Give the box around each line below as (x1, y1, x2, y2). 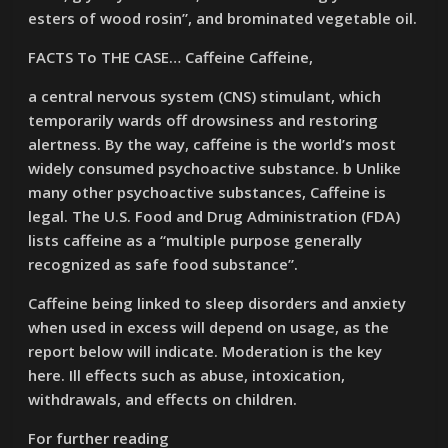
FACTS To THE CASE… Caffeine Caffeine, (28, 47, 314, 67)
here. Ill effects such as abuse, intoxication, (28, 365, 346, 385)
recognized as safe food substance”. (28, 254, 299, 274)
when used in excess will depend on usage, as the (28, 317, 390, 337)
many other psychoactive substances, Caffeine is (28, 182, 387, 202)
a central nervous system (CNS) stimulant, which (28, 86, 382, 106)
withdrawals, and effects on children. (28, 389, 298, 409)
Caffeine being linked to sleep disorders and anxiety (28, 293, 407, 313)
